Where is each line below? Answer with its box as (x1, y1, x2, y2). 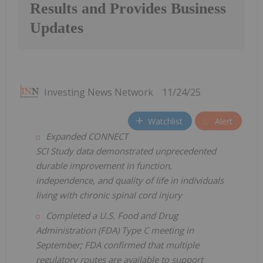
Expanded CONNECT (46, 130, 128, 143)
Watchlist (148, 115, 183, 127)
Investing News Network (44, 86, 153, 99)
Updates (30, 19, 83, 37)
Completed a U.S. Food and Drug (46, 210, 178, 222)
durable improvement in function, (36, 160, 172, 172)
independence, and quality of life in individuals (36, 174, 224, 187)
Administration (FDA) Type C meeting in (36, 224, 194, 237)
